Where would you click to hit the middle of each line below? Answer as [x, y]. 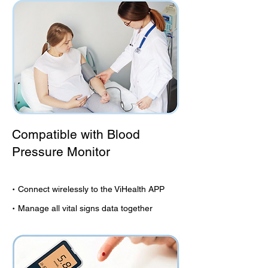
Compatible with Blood [76, 134]
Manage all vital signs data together [85, 208]
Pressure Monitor [61, 152]
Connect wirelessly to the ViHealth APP [91, 189]
